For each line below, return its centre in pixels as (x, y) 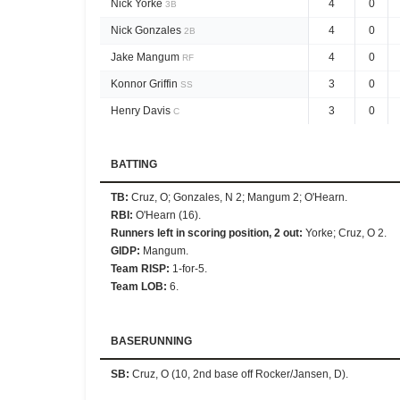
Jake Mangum (145, 57)
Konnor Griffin (144, 84)
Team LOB (137, 287)
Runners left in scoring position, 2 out (205, 233)
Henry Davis (141, 111)
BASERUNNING (151, 341)
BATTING (134, 164)
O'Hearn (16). (168, 215)
